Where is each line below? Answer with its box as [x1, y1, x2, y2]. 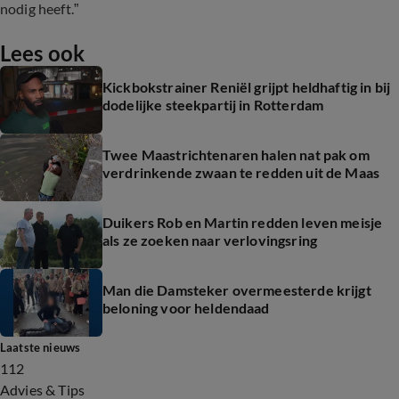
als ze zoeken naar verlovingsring [102, 232, 317, 248]
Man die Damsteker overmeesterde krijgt [102, 281, 371, 298]
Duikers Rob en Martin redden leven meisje [102, 214, 383, 231]
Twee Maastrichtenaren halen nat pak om [102, 146, 370, 163]
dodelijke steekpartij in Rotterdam [102, 96, 324, 113]
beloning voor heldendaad [102, 299, 270, 316]
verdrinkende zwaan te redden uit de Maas [102, 164, 379, 181]
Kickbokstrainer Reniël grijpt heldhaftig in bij [102, 78, 391, 95]
